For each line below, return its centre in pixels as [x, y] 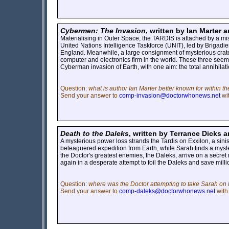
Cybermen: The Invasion [103, 30]
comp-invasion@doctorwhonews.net [170, 95]
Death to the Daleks [95, 133]
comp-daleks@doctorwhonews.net [167, 191]
